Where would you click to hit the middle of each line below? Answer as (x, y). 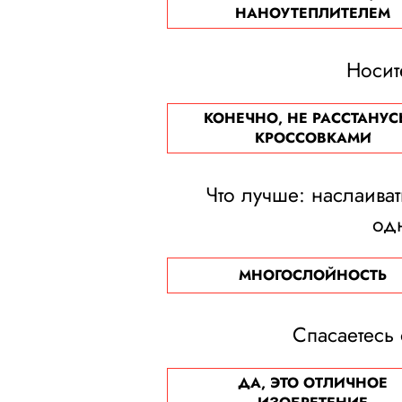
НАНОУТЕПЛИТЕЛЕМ (313, 13)
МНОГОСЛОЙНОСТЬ (313, 275)
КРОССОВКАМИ (313, 138)
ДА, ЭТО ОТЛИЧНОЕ (313, 383)
